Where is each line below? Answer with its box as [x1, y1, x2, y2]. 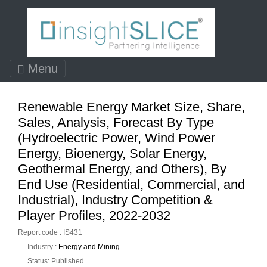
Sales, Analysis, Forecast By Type [18, 114, 214, 130]
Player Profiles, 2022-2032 [18, 207, 170, 223]
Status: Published [27, 256, 84, 265]
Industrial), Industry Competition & [18, 192, 213, 207]
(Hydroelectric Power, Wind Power [18, 130, 215, 145]
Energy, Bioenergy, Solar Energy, [18, 145, 207, 161]
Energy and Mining [58, 242, 120, 251]
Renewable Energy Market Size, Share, [18, 99, 245, 114]
